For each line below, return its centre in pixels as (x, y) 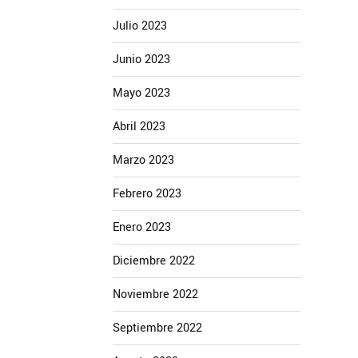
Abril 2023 (139, 127)
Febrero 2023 (147, 194)
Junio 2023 (141, 60)
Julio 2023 (140, 26)
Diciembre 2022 (154, 261)
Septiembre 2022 (157, 328)
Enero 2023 (142, 227)
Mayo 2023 (141, 93)
